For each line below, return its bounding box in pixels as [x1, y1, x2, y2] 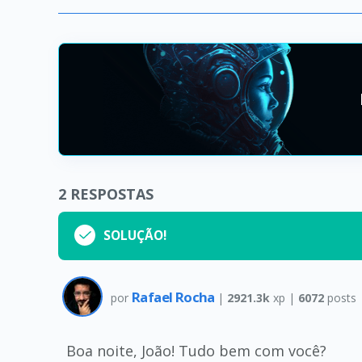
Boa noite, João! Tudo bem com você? [66, 340, 326, 360]
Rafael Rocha [132, 288, 218, 307]
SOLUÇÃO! [103, 226, 166, 244]
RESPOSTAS [70, 183, 154, 204]
